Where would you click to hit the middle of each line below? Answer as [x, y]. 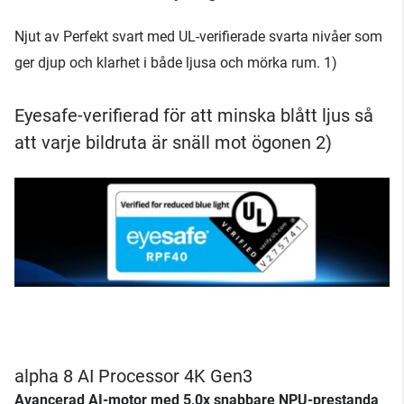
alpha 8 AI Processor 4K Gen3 [133, 376]
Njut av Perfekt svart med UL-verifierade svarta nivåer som [198, 36]
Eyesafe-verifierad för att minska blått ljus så [194, 115]
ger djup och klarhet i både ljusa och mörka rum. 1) [176, 62]
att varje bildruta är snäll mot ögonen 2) [173, 142]
